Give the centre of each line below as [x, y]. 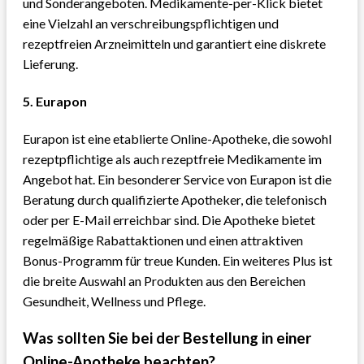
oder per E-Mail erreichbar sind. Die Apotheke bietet [169, 220]
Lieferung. [50, 63]
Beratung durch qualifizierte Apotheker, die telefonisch [175, 200]
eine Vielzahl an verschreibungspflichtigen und [151, 23]
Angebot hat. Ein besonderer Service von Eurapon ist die [177, 180]
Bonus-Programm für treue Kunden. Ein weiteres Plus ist [178, 261]
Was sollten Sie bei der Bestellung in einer [167, 338]
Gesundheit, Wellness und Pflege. [114, 301]
